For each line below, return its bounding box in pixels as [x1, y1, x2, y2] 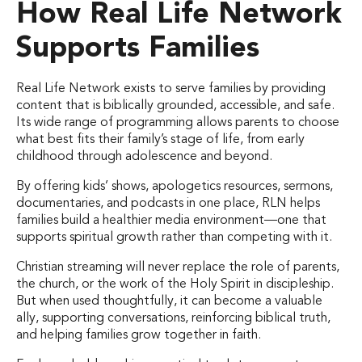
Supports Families [16, 34, 259, 64]
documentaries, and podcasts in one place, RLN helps [16, 196, 320, 210]
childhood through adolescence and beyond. [16, 149, 272, 163]
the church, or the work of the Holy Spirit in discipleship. [16, 277, 334, 291]
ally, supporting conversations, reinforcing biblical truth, [16, 311, 330, 325]
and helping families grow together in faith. [16, 328, 261, 342]
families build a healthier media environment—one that [16, 213, 326, 227]
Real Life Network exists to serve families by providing [16, 82, 326, 95]
